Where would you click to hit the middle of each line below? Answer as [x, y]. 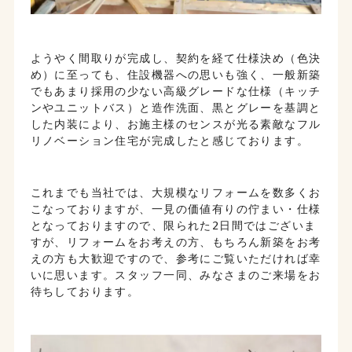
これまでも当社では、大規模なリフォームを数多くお [176, 192]
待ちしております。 [85, 291]
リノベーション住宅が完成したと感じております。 [170, 140]
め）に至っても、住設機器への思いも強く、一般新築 [176, 74]
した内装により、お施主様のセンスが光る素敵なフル [176, 124]
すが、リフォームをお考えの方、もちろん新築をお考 [176, 242]
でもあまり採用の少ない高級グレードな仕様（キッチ [176, 91]
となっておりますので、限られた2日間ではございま [173, 225]
